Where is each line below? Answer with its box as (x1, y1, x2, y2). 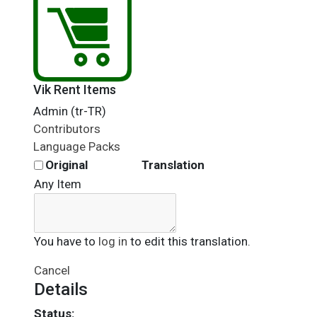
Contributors (33, 122, 100, 136)
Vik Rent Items (33, 82, 116, 97)
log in (98, 234, 127, 248)
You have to (34, 234, 98, 248)
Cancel (34, 263, 70, 277)
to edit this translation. (127, 234, 250, 248)
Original (45, 158, 88, 172)
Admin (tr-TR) (33, 104, 106, 118)
